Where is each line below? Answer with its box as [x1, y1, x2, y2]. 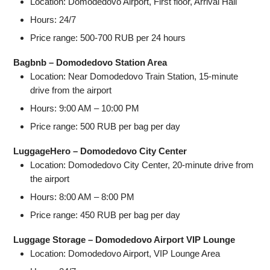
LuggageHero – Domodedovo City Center [13, 146, 187, 157]
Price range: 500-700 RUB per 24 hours [30, 33, 186, 43]
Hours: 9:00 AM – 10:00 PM [30, 103, 140, 114]
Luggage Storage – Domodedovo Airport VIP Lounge [13, 234, 236, 245]
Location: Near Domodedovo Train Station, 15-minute [30, 71, 239, 82]
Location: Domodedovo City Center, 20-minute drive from [30, 160, 254, 171]
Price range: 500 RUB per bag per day [30, 121, 181, 132]
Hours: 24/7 [30, 14, 77, 25]
